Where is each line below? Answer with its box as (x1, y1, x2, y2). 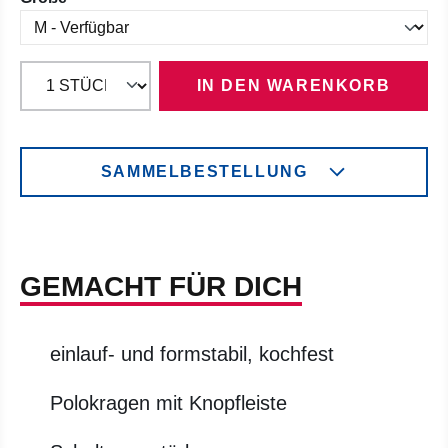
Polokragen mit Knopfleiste (50, 392, 287, 414)
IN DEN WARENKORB (196, 77, 391, 94)
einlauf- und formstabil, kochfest (50, 343, 334, 365)
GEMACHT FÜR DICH (20, 271, 302, 302)
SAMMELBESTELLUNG (100, 163, 308, 180)
